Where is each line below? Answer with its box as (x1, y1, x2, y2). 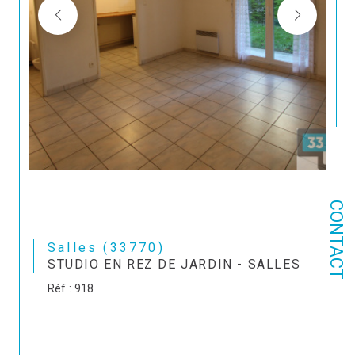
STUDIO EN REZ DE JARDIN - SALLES (48, 257, 301, 272)
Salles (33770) (58, 240, 165, 255)
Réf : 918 (48, 282, 94, 295)
